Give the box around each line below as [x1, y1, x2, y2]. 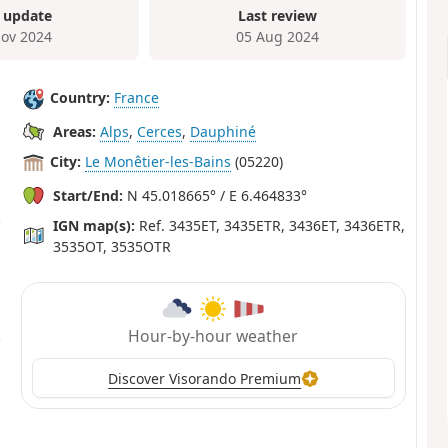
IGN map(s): [53, 215, 136, 235]
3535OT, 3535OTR [53, 236, 172, 256]
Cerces [137, 121, 183, 141]
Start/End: [53, 185, 124, 205]
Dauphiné [190, 121, 257, 141]
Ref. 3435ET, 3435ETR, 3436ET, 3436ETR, [135, 215, 406, 235]
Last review [238, 6, 318, 26]
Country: [50, 88, 111, 108]
